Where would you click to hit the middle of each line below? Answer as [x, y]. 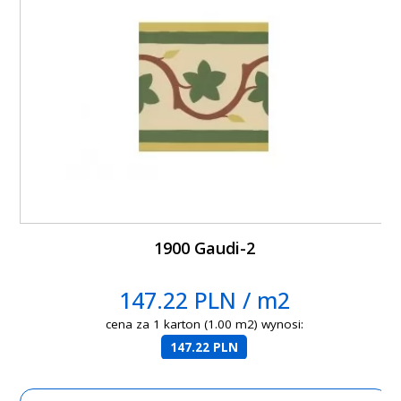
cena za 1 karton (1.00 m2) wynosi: [204, 324]
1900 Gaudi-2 [204, 248]
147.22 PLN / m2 [204, 300]
